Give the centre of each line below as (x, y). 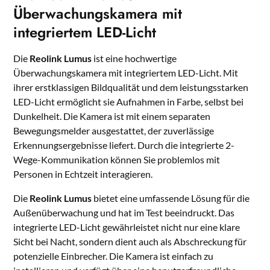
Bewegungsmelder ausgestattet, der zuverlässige (114, 130)
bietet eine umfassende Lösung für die (171, 198)
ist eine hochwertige (134, 58)
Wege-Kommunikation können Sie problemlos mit (117, 159)
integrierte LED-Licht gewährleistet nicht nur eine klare (127, 227)
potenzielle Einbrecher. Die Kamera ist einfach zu (114, 256)
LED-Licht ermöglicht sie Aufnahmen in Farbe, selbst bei (129, 101)
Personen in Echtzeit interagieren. (83, 174)
